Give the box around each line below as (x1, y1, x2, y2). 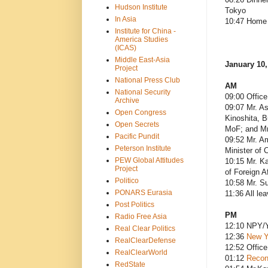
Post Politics (114, 200, 154, 209)
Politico (114, 176, 139, 185)
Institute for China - (114, 26, 176, 35)
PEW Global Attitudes (114, 156, 184, 165)
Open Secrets (114, 120, 159, 129)
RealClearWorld (114, 248, 167, 257)
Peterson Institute (114, 144, 171, 153)
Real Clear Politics (114, 224, 175, 233)
